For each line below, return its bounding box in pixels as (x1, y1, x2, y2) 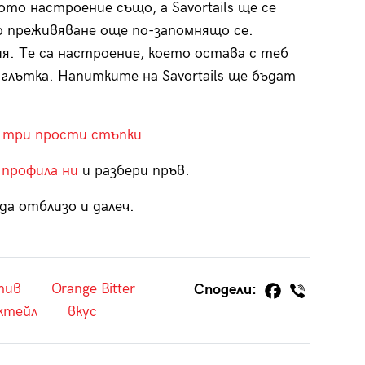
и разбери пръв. (77, 161, 190, 179)
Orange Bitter (51, 279, 135, 297)
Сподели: (194, 280, 261, 298)
